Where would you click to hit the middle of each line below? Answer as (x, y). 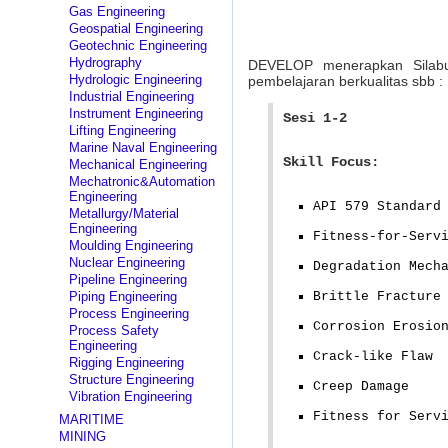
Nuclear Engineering (126, 262)
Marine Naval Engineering (142, 147)
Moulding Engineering (130, 245)
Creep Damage (360, 386)
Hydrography (105, 62)
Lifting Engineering (122, 130)
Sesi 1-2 (314, 118)
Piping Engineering (122, 296)
